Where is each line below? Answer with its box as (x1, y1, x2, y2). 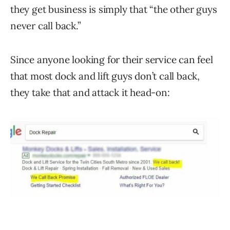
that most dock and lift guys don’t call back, (10, 70, 200, 83)
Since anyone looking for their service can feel (10, 53, 213, 66)
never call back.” (10, 20, 81, 32)
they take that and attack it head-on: (10, 86, 170, 99)
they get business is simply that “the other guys (10, 3, 217, 16)
